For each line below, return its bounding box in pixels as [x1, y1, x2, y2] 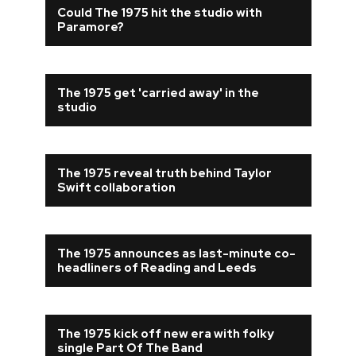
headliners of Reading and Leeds [56, 260, 257, 276]
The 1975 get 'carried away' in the [56, 85, 259, 101]
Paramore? [56, 19, 124, 35]
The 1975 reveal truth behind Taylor [56, 165, 272, 181]
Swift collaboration [56, 180, 176, 195]
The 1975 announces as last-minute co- [56, 246, 296, 261]
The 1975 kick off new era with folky [56, 326, 274, 342]
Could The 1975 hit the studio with [56, 5, 262, 21]
